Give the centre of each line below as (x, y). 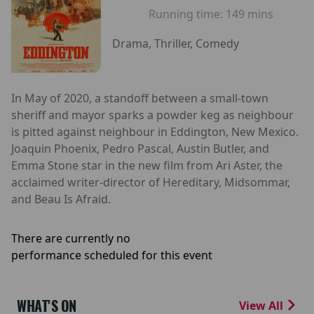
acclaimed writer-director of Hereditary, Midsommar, (151, 182)
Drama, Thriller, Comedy (176, 44)
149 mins (250, 14)
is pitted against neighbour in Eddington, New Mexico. (155, 131)
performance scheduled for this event (112, 255)
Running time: (187, 14)
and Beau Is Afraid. (61, 199)
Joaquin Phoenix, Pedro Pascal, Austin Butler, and (140, 148)
